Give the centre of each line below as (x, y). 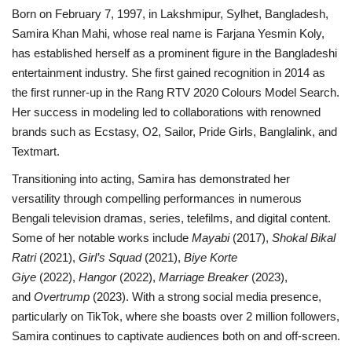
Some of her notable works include (102, 237)
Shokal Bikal (304, 237)
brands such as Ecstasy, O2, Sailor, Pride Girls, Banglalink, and (174, 131)
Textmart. (36, 151)
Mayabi (211, 237)
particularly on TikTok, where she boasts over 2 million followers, (176, 316)
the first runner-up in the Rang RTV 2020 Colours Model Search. (176, 92)
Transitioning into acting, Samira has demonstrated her (151, 178)
